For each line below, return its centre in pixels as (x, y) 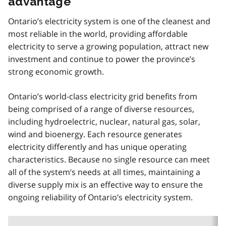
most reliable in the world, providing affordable (98, 34)
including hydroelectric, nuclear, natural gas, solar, (104, 121)
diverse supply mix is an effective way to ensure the (105, 184)
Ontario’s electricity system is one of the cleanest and (109, 21)
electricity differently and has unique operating (97, 147)
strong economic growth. (56, 71)
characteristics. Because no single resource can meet (109, 159)
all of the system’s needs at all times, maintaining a (104, 172)
